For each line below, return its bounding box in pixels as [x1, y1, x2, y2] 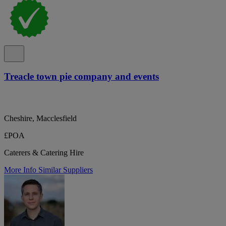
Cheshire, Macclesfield [4, 114, 77, 123]
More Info [4, 165, 38, 174]
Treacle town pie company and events [4, 71, 159, 82]
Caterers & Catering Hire [4, 148, 84, 157]
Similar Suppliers [38, 165, 93, 174]
